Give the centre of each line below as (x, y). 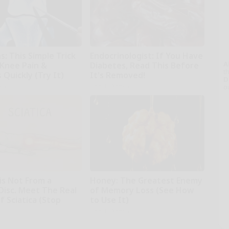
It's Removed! (117, 75)
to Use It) (109, 200)
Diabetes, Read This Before (144, 65)
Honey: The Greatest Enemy (146, 180)
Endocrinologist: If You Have (146, 55)
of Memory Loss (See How (142, 190)
